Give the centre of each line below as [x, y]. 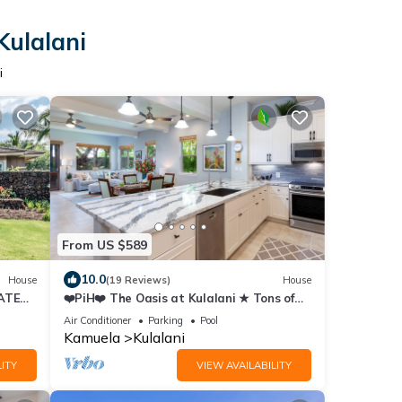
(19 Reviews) [138, 280]
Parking [165, 321]
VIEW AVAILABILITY [244, 366]
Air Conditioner [97, 321]
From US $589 [104, 245]
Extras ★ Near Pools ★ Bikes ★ [153, 315]
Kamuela [92, 338]
